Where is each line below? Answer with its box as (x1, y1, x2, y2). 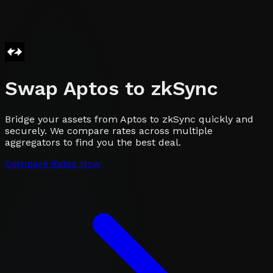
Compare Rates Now (5, 157, 101, 169)
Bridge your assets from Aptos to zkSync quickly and (5, 113, 253, 125)
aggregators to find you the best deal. (5, 136, 181, 148)
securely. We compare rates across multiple (5, 124, 213, 136)
